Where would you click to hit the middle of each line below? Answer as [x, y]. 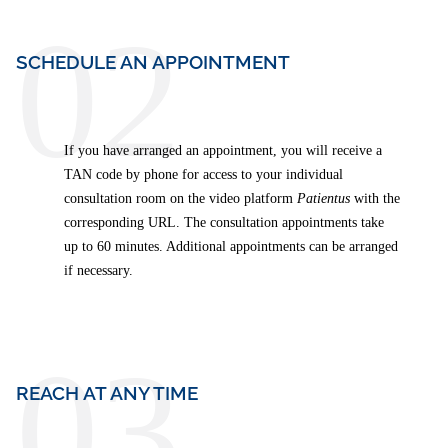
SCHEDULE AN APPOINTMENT [153, 61]
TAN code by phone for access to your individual [203, 175]
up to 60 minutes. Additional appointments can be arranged [231, 247]
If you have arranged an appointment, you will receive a [223, 151]
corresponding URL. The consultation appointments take [224, 223]
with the [377, 199]
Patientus [325, 199]
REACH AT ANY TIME [107, 393]
